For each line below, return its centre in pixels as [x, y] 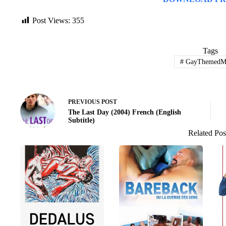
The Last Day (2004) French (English [125, 112]
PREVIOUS [85, 102]
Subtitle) [81, 121]
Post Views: [51, 20]
